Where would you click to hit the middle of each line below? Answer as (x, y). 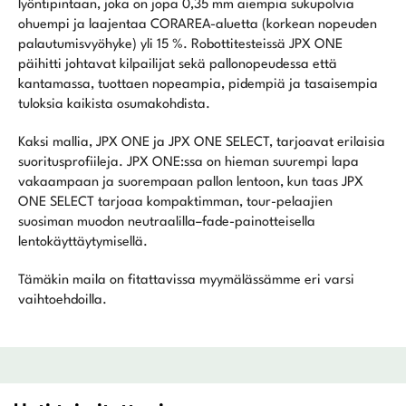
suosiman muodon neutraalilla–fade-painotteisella (167, 223)
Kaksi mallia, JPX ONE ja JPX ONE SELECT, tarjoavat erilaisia (202, 143)
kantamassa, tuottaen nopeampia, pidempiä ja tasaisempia (198, 85)
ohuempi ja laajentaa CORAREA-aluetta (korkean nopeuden (198, 25)
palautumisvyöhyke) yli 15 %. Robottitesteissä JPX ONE (180, 45)
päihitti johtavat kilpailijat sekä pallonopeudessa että (178, 65)
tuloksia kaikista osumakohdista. (114, 105)
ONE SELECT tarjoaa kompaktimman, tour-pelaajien (175, 203)
